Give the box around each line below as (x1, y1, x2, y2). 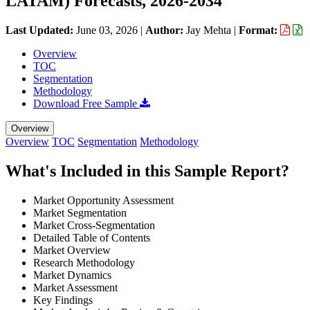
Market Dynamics (33, 268, 111, 281)
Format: (239, 24, 280, 36)
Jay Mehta (186, 24, 231, 36)
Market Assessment (33, 281, 118, 293)
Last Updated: (6, 24, 76, 36)
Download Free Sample (33, 97, 140, 109)
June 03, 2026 (76, 24, 138, 36)
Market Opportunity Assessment (33, 194, 174, 206)
